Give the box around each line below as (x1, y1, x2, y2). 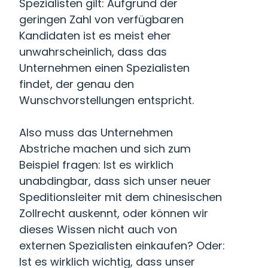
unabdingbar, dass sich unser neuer (19, 173, 211, 188)
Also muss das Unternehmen (19, 125, 173, 140)
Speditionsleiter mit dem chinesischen (19, 190, 222, 205)
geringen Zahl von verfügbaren (19, 12, 184, 27)
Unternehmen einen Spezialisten (19, 60, 190, 75)
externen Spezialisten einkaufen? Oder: (19, 238, 225, 253)
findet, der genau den (19, 77, 134, 92)
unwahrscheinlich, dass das (19, 44, 167, 59)
